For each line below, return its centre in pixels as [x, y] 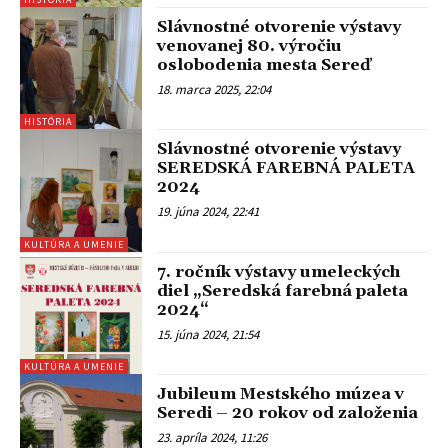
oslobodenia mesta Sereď [264, 64]
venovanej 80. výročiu [250, 45]
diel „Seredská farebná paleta [283, 290]
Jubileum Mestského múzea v [281, 393]
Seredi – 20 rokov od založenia [288, 412]
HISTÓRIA [48, 122]
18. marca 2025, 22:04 [214, 89]
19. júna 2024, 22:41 [208, 212]
